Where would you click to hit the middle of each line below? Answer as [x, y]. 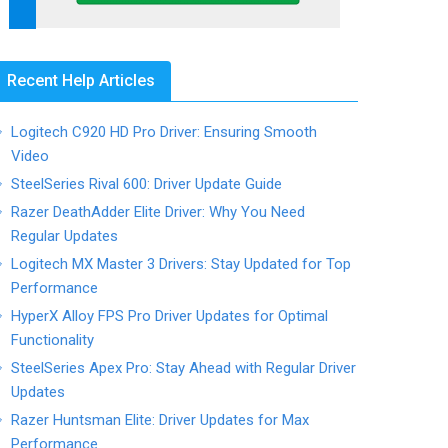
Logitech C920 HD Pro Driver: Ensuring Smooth [164, 132]
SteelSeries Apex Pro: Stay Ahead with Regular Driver [184, 368]
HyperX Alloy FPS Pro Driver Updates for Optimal [170, 316]
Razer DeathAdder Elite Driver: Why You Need [158, 212]
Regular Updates [65, 236]
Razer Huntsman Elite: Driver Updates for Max [160, 420]
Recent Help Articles [81, 80]
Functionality [53, 340]
